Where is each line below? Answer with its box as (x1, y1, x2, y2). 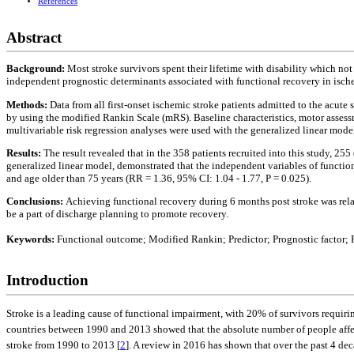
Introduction (6, 271, 88, 288)
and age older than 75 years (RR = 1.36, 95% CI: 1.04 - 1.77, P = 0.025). (6, 171, 311, 184)
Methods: (6, 98, 50, 111)
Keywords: (6, 232, 57, 245)
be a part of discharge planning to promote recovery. (6, 208, 228, 220)
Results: (6, 146, 43, 159)
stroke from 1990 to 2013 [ (6, 338, 120, 351)
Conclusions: (6, 195, 66, 208)
